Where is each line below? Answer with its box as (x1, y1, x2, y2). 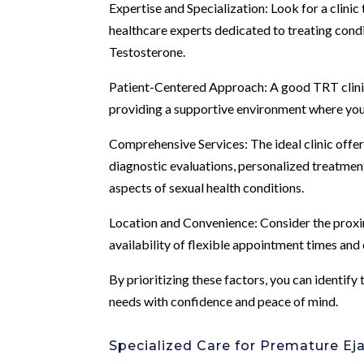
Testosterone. (109, 43, 186, 59)
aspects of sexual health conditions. (109, 179, 305, 195)
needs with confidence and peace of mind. (109, 292, 339, 309)
